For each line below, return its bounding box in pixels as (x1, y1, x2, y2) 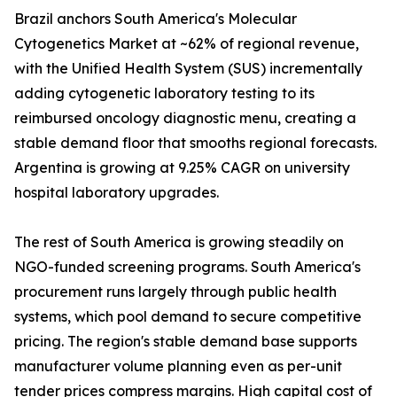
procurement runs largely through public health (14, 283, 337, 301)
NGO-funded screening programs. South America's (14, 258, 361, 276)
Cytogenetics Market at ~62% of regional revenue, (14, 35, 359, 53)
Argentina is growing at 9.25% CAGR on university (14, 159, 350, 177)
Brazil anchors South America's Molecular (14, 10, 297, 28)
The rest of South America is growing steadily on (14, 233, 344, 252)
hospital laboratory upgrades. (14, 183, 219, 202)
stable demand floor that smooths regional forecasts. (14, 134, 377, 152)
